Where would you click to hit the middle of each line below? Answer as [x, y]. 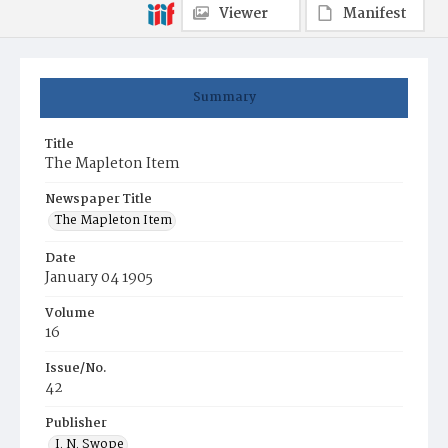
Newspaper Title [98, 199]
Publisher [76, 423]
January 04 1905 [99, 278]
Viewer [243, 14]
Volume [70, 313]
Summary [224, 97]
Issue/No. [76, 368]
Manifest [375, 14]
